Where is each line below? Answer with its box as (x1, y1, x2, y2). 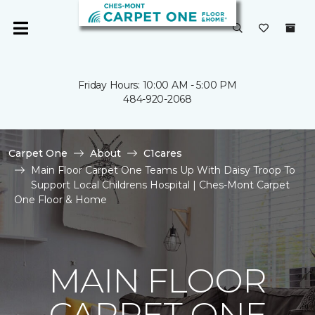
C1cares (143, 147, 182, 160)
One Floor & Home (14, 193, 107, 206)
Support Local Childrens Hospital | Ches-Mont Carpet (31, 179, 290, 191)
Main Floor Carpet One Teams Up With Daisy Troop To (31, 164, 295, 176)
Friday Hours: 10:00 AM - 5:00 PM (78, 79, 237, 91)
